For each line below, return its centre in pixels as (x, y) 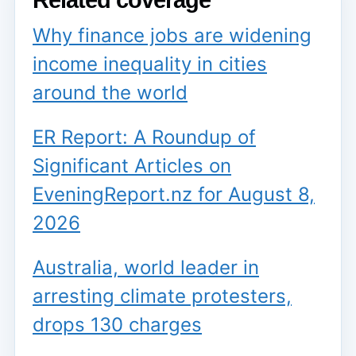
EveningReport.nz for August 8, (174, 195)
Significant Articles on (132, 166)
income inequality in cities (150, 64)
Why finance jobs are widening (172, 36)
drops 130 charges (117, 325)
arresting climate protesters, (162, 296)
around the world (110, 93)
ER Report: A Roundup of (144, 137)
